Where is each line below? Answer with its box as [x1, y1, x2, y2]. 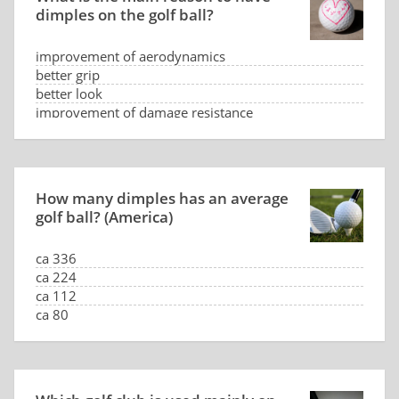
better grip [36, 66, 100, 84]
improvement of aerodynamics [36, 47, 225, 65]
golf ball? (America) [36, 207, 173, 227]
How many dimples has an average [36, 188, 289, 208]
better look [36, 85, 102, 102]
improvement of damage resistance [36, 103, 253, 121]
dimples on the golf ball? [36, 4, 214, 25]
